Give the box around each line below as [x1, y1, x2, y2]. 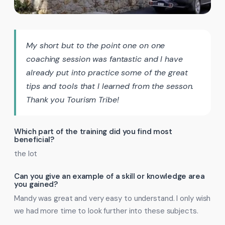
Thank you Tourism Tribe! [26, 94, 119, 105]
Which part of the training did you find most [14, 127, 172, 137]
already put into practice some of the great [26, 67, 188, 78]
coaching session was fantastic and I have [26, 54, 183, 64]
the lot [14, 149, 38, 159]
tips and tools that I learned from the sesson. [26, 81, 194, 91]
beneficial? [14, 135, 54, 145]
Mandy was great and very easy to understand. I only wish [14, 193, 211, 203]
